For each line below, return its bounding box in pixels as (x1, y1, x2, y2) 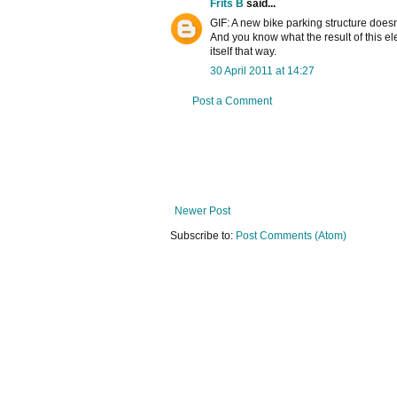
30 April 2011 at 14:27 (210, 65, 315, 78)
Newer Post (175, 205, 230, 218)
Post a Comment (192, 95, 272, 108)
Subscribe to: (170, 230, 236, 243)
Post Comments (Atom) (236, 230, 346, 243)
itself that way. (210, 45, 276, 58)
